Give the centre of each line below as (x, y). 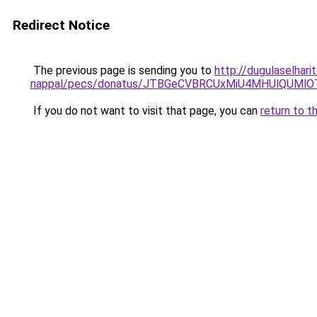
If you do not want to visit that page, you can (145, 111)
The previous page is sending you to (122, 70)
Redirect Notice (61, 25)
